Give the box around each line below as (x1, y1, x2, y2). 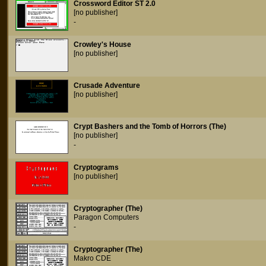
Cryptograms (74, 163, 119, 172)
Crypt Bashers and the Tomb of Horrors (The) (74, 122, 226, 131)
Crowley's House (74, 40, 131, 49)
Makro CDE (74, 254, 111, 262)
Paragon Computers (74, 213, 139, 221)
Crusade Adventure (74, 81, 140, 90)
